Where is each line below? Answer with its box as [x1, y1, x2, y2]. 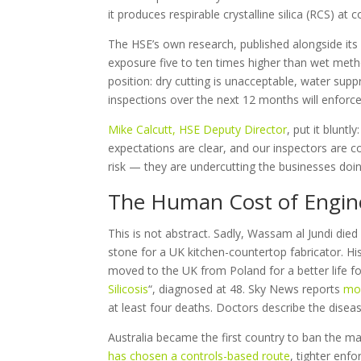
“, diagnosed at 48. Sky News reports [148, 280, 344, 297]
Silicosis [108, 280, 149, 297]
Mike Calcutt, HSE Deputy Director [108, 121, 288, 137]
